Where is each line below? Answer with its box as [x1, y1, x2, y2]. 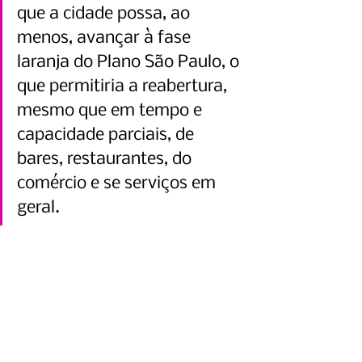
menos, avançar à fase [17, 29, 195, 48]
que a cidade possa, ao [17, 5, 194, 24]
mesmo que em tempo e [17, 102, 206, 121]
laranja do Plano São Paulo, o [17, 53, 243, 73]
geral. [17, 199, 60, 218]
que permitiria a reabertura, [17, 78, 231, 97]
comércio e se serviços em [17, 175, 220, 194]
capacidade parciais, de [17, 126, 198, 145]
